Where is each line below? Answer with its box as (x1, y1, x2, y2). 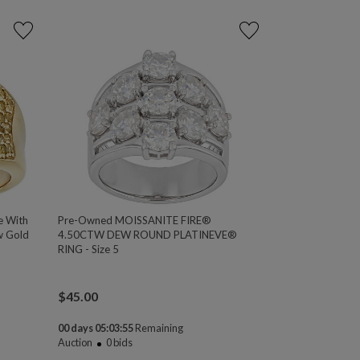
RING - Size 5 (58, 243, 120, 256)
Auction (58, 336, 93, 350)
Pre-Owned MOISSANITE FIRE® (58, 214, 212, 227)
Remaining (135, 321, 184, 335)
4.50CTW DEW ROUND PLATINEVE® (58, 228, 238, 242)
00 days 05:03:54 (58, 321, 134, 335)
